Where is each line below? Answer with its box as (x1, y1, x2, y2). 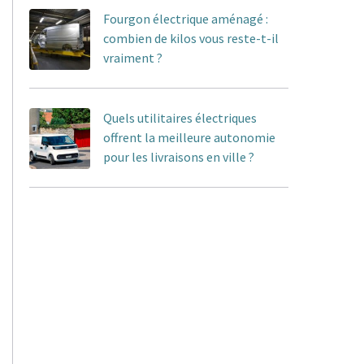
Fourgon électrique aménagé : (103, 10, 268, 27)
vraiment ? (103, 49, 162, 66)
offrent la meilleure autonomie (103, 128, 275, 145)
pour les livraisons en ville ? (103, 148, 254, 165)
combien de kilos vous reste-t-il (103, 29, 279, 46)
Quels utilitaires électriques (103, 109, 257, 126)
